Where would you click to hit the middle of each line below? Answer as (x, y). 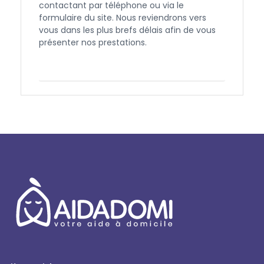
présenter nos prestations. (93, 42)
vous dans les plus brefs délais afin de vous (127, 30)
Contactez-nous (132, 68)
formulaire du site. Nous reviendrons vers (123, 17)
